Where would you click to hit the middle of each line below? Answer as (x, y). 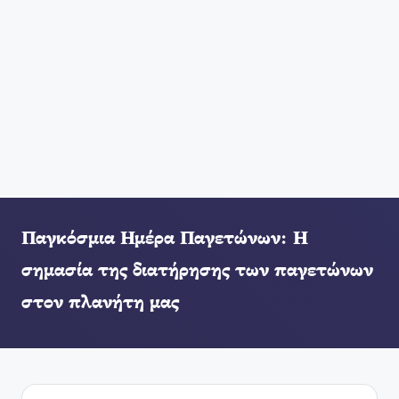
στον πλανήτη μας (100, 304)
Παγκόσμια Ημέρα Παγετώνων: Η (165, 240)
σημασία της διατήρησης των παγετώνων (197, 272)
